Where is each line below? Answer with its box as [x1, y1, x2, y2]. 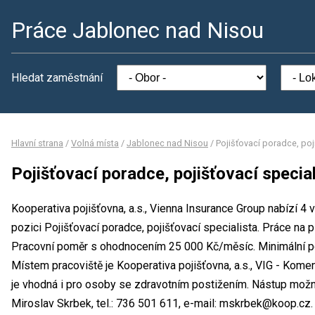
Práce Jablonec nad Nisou [11, 17, 264, 44]
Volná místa [71, 138, 119, 148]
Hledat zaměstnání [11, 71, 103, 84]
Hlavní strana [11, 138, 63, 148]
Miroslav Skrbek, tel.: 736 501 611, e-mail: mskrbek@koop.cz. [11, 296, 313, 310]
